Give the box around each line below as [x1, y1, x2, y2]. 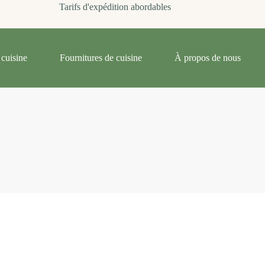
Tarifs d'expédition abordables [59, 2, 171, 12]
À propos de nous [174, 53, 241, 63]
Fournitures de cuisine [60, 53, 143, 63]
